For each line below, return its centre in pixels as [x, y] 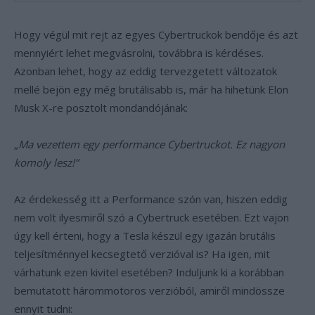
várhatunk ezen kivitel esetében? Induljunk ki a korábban [149, 272]
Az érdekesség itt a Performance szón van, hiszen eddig [151, 199]
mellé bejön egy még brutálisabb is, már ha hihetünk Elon [151, 89]
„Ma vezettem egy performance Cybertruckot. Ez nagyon [149, 144]
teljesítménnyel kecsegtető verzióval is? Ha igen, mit [142, 254]
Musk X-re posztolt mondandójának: [101, 108]
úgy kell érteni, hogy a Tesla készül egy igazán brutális [145, 236]
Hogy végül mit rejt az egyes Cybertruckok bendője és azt [156, 34]
